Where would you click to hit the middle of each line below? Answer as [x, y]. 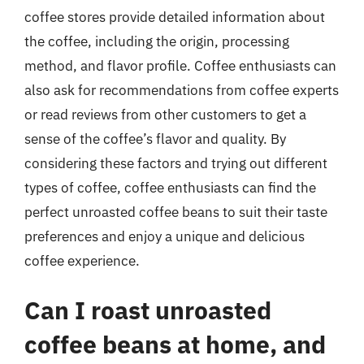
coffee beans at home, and [175, 344]
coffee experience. [82, 260]
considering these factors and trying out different [176, 163]
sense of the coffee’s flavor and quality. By [155, 139]
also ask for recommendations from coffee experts [182, 90]
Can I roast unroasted [148, 310]
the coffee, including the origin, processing [157, 41]
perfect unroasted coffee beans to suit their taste [176, 212]
